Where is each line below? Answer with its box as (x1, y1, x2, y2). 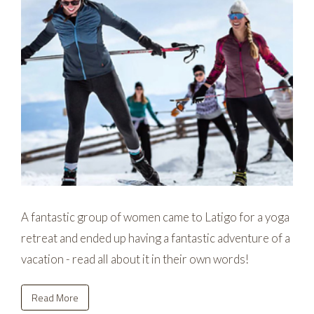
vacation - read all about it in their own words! (21, 252, 249, 267)
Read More (32, 289, 78, 305)
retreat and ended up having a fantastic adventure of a (21, 231, 290, 246)
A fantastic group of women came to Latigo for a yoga (21, 210, 289, 225)
